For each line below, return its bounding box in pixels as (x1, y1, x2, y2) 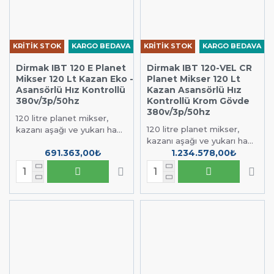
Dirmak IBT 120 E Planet (16, 62, 126, 73)
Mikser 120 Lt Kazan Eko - (16, 73, 133, 84)
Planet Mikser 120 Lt (146, 73, 240, 84)
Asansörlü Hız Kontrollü (16, 84, 125, 95)
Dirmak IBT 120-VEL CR (146, 62, 252, 73)
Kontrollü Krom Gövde (146, 95, 250, 106)
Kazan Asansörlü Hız (146, 84, 242, 95)
